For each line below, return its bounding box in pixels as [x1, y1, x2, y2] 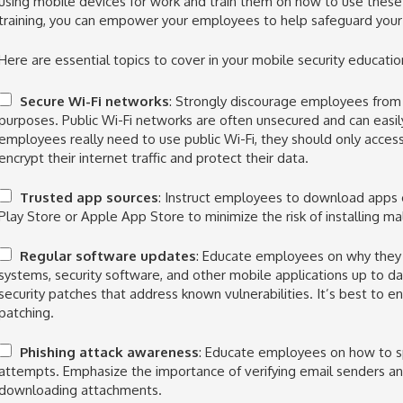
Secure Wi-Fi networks [19, 93, 169, 110]
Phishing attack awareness [19, 344, 199, 361]
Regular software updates [19, 247, 196, 264]
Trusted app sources [19, 189, 158, 206]
